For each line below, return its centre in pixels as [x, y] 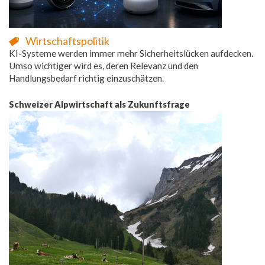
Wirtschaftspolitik [67, 41]
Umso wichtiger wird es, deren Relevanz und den [104, 65]
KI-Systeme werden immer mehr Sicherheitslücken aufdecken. [131, 53]
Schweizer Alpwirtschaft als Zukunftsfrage [99, 104]
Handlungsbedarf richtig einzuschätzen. [86, 78]
